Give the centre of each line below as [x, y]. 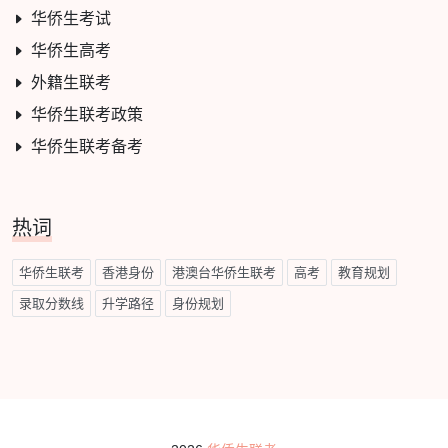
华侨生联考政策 [87, 114]
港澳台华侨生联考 [224, 272]
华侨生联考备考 [87, 146]
